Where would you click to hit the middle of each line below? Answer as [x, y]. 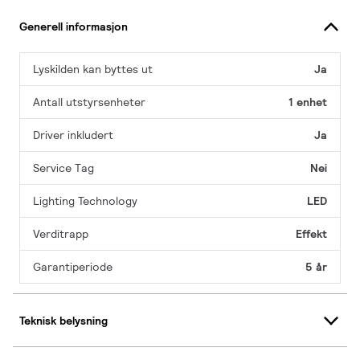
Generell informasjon [74, 26]
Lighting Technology [85, 201]
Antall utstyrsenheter [89, 102]
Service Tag [63, 168]
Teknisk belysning [63, 320]
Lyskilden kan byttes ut [93, 70]
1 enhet [308, 102]
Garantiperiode [73, 267]
